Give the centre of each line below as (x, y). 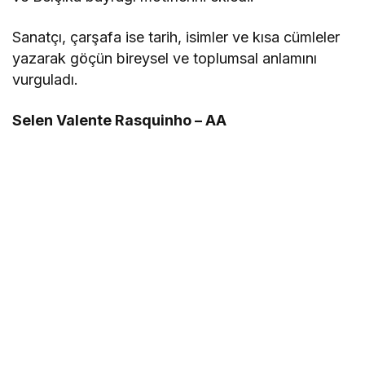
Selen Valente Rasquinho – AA (120, 120)
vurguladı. (45, 79)
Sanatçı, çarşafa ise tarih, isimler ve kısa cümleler (176, 37)
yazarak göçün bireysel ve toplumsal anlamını (165, 58)
